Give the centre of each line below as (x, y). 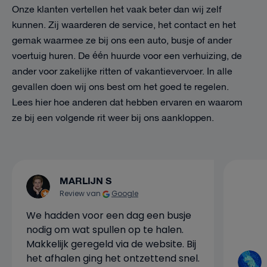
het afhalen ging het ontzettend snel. (113, 258)
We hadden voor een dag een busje (109, 215)
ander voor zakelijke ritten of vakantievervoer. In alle (122, 72)
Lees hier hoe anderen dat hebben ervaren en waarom (127, 103)
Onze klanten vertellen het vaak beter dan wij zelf (117, 10)
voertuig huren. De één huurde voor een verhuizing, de (127, 56)
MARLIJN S (86, 181)
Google (125, 193)
